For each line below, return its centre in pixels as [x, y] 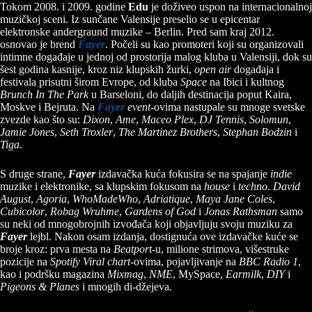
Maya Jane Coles [234, 199]
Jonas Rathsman [241, 212]
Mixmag [125, 274]
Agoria [52, 199]
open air [213, 70]
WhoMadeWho [105, 199]
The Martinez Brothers [168, 132]
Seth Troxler [86, 132]
